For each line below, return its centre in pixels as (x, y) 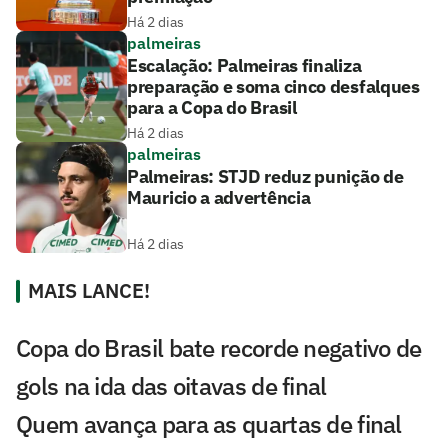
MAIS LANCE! (89, 291)
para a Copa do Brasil (212, 108)
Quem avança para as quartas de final (209, 424)
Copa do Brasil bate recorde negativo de (219, 348)
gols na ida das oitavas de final (171, 386)
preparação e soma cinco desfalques (273, 87)
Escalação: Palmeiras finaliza (244, 66)
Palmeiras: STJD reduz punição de (265, 177)
